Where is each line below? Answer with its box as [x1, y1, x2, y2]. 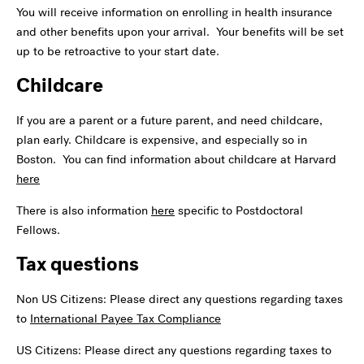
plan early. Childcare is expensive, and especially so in [16, 131, 307, 148]
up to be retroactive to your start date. [16, 42, 219, 59]
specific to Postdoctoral [175, 201, 303, 219]
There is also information [16, 201, 151, 219]
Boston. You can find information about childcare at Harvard [16, 150, 336, 167]
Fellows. [16, 221, 60, 238]
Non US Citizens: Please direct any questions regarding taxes [16, 290, 343, 307]
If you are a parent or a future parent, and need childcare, [16, 111, 323, 128]
